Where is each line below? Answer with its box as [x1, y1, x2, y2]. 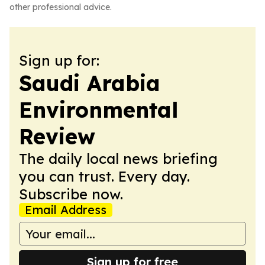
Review [19, 123, 95, 150]
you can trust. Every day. [19, 167, 190, 185]
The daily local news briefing [19, 150, 218, 167]
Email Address [25, 202, 106, 217]
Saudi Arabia [19, 70, 160, 96]
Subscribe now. [19, 185, 123, 203]
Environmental [19, 96, 178, 123]
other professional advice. [9, 2, 112, 12]
